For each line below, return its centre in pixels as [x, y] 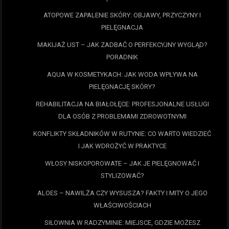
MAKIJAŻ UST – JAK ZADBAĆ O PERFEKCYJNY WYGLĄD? [122, 45]
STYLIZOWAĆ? [122, 176]
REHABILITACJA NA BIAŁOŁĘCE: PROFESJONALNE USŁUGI [122, 104]
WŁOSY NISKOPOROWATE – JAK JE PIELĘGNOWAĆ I [122, 164]
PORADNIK [122, 57]
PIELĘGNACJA [122, 28]
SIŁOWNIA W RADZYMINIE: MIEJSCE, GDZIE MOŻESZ [122, 223]
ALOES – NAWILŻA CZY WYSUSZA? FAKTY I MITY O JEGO [122, 193]
